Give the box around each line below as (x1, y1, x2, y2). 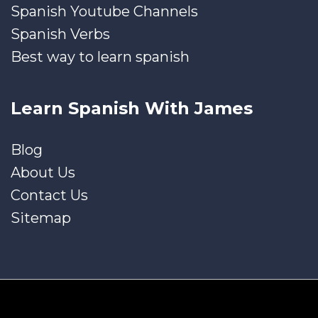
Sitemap (11, 209, 71, 226)
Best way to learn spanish (11, 48, 190, 65)
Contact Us (11, 186, 88, 204)
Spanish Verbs (11, 25, 110, 43)
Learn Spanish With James (11, 97, 253, 119)
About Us (11, 163, 75, 181)
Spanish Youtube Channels (11, 2, 198, 20)
